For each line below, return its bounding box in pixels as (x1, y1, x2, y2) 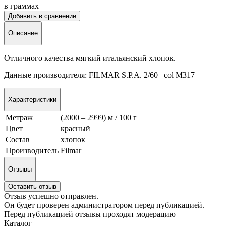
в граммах (4, 1, 39, 10)
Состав (6, 135, 30, 144)
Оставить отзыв (8, 182, 56, 190)
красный (61, 124, 90, 133)
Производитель (6, 146, 59, 155)
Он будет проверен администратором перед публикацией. (4, 200, 204, 209)
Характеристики (8, 95, 56, 103)
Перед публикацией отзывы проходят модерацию (4, 209, 176, 218)
